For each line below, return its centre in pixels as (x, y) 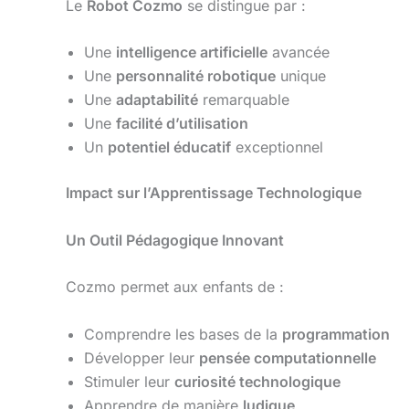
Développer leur (142, 357)
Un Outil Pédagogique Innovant (175, 240)
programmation (336, 334)
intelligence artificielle (192, 52)
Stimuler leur (129, 381)
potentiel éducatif (169, 147)
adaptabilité (157, 100)
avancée (299, 52)
